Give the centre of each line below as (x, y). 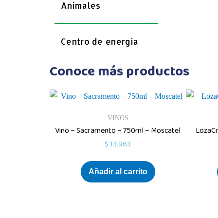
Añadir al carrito (118, 172)
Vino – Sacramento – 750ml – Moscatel (118, 131)
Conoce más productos (119, 72)
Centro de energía (100, 41)
